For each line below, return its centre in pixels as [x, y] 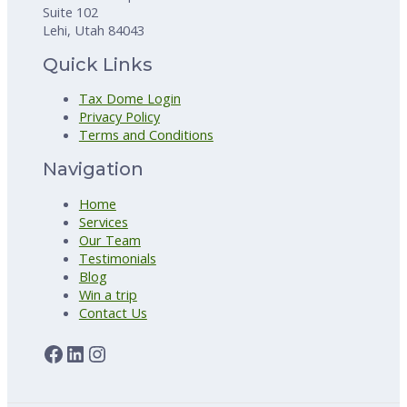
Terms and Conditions [146, 135]
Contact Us [113, 312]
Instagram [137, 352]
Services [103, 221]
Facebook [89, 352]
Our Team [109, 239]
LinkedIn [106, 352]
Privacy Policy [119, 117]
